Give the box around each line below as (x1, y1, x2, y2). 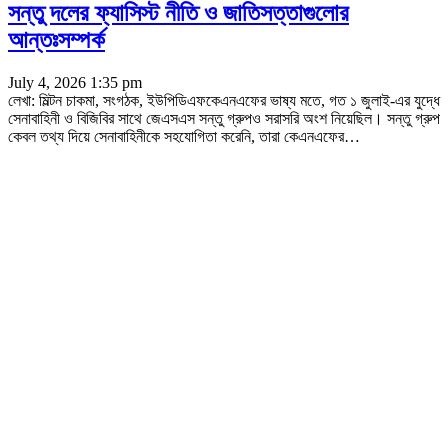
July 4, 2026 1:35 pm (8, 73, 142, 91)
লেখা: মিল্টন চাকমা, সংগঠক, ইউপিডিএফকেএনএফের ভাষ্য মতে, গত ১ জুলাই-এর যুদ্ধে (8, 91, 440, 109)
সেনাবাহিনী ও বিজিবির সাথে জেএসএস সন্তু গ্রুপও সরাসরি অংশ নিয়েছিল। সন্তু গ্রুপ (8, 109, 440, 127)
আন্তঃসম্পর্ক (8, 26, 105, 53)
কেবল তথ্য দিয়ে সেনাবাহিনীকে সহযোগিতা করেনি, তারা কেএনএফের (8, 127, 344, 145)
